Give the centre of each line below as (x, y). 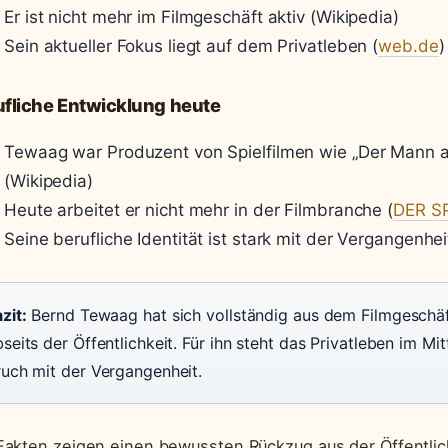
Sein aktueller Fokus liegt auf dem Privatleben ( (191, 46)
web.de (408, 46)
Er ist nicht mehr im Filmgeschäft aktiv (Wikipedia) (201, 17)
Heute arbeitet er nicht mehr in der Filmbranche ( (199, 210)
